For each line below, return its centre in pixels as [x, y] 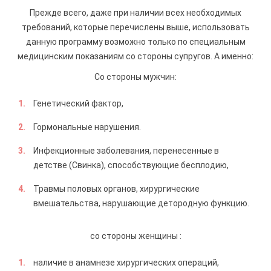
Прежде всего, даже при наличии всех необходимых [135, 13]
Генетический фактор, [78, 103]
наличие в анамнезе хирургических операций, [126, 263]
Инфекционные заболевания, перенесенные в [126, 151]
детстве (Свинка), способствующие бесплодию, [131, 165]
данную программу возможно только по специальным [135, 42]
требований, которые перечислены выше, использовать [135, 27]
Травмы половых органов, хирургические [116, 189]
